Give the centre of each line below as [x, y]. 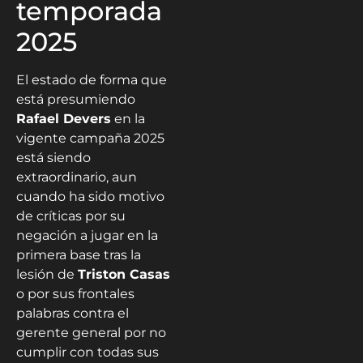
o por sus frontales [75, 293]
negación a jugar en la [87, 235]
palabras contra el [73, 313]
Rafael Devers [64, 118]
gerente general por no [91, 332]
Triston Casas [124, 274]
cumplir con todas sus [88, 352]
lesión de [47, 274]
